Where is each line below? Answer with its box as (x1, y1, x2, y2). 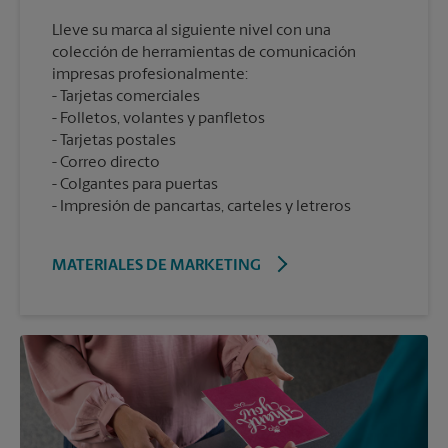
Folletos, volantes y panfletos (60, 110, 265, 127)
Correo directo (60, 154, 160, 171)
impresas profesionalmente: (52, 66, 248, 83)
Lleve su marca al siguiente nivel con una (52, 22, 331, 39)
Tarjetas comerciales (60, 88, 200, 105)
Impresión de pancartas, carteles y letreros (60, 198, 351, 215)
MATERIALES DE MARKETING (52, 257, 261, 274)
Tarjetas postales (60, 132, 176, 149)
